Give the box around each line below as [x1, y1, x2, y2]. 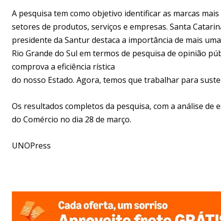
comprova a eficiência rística [12, 61, 115, 72]
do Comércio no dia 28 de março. [12, 113, 131, 125]
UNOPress [12, 140, 51, 151]
